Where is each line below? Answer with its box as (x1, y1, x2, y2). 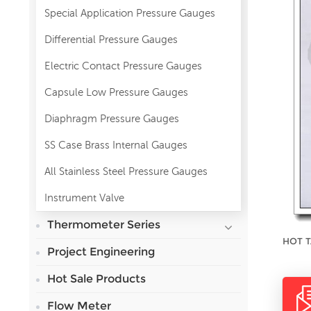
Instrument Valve (44, 191, 124, 203)
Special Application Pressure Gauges (44, 6, 215, 19)
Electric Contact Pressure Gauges (44, 59, 202, 72)
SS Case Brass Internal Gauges (44, 138, 187, 151)
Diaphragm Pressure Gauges (44, 112, 179, 124)
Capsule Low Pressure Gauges (44, 85, 188, 98)
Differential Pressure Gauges (44, 33, 178, 45)
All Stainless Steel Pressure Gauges (44, 165, 208, 177)
